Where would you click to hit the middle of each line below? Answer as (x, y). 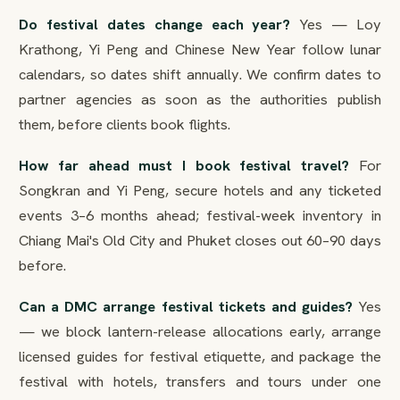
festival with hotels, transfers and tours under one (200, 382)
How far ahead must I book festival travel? (184, 166)
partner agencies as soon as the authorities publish (200, 100)
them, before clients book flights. (125, 125)
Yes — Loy (336, 25)
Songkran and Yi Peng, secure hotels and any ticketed (200, 191)
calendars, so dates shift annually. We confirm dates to (200, 75)
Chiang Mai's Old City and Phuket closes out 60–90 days (200, 241)
